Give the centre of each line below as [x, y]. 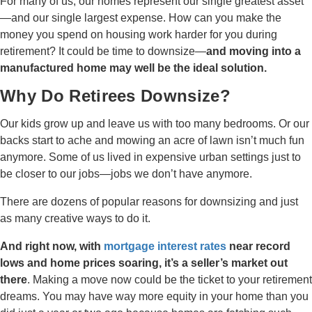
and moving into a [253, 51]
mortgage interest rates [165, 246]
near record [258, 246]
